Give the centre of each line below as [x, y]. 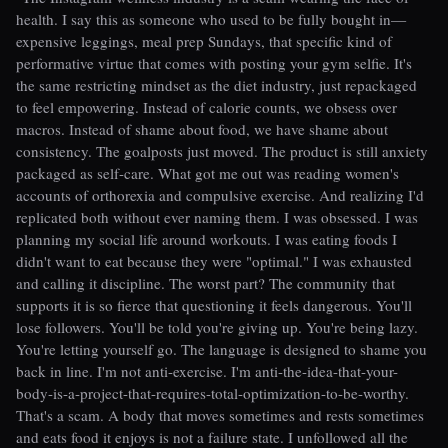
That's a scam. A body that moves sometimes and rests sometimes [220, 415]
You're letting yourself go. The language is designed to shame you [221, 349]
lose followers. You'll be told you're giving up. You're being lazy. [217, 327]
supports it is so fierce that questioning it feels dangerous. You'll [214, 305]
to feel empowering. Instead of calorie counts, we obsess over [206, 107]
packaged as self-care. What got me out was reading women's [207, 173]
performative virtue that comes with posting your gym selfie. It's [214, 63]
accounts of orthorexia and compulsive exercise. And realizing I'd [220, 195]
